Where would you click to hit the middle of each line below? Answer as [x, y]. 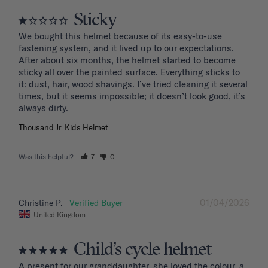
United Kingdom [60, 214]
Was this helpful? [47, 156]
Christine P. [41, 202]
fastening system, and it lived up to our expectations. [126, 48]
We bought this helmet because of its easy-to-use [120, 36]
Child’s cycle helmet [142, 250]
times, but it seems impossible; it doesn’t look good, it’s [132, 96]
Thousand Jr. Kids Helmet [63, 127]
